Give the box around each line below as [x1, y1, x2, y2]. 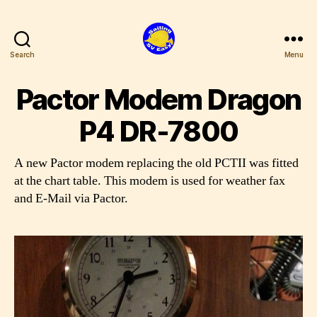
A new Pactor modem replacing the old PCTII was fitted [14, 155, 299, 171]
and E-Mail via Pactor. [14, 190, 128, 207]
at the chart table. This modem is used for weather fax [14, 173, 285, 189]
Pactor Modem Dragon [16, 82, 301, 117]
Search [10, 50, 35, 59]
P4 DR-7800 [79, 114, 238, 149]
